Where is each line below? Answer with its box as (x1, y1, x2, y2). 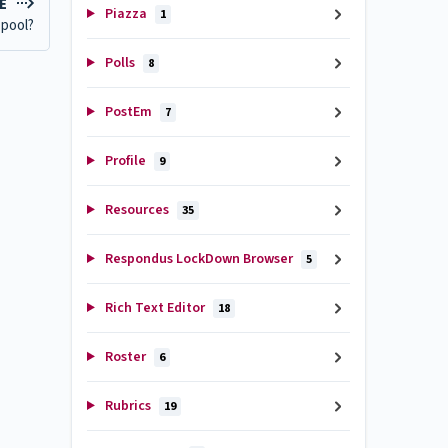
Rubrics (101, 396, 154, 416)
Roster (101, 347, 149, 367)
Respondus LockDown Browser (101, 249, 296, 269)
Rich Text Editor (101, 298, 208, 318)
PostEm (101, 102, 155, 122)
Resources (101, 200, 172, 220)
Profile (101, 151, 149, 171)
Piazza (101, 4, 150, 24)
